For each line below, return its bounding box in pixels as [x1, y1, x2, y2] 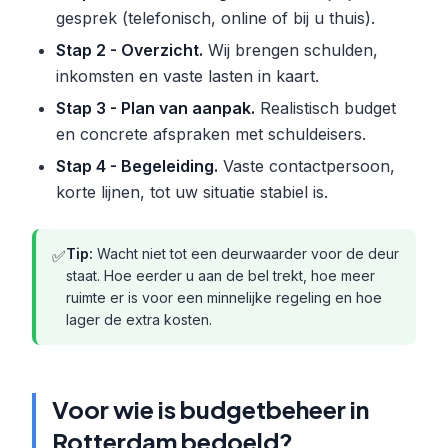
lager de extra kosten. [66, 311, 212, 328]
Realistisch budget [255, 98, 396, 118]
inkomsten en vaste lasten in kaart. [56, 66, 319, 86]
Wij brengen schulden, [203, 40, 378, 60]
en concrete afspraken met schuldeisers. [56, 124, 366, 144]
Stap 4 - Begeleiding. [56, 156, 218, 176]
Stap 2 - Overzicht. [56, 40, 203, 60]
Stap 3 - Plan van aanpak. [56, 98, 255, 118]
